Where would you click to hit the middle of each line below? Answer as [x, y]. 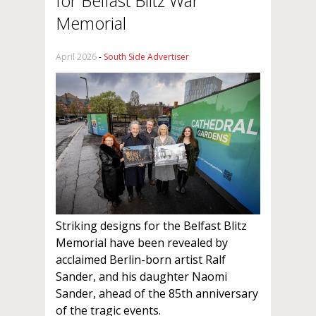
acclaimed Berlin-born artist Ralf [141, 259]
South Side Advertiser [146, 57]
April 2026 [76, 57]
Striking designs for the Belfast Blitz [151, 225]
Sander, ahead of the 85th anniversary [157, 293]
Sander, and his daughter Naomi [141, 276]
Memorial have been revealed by [142, 242]
